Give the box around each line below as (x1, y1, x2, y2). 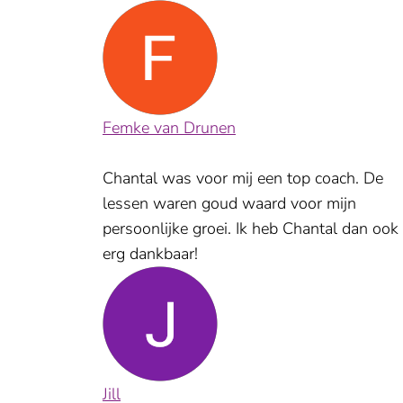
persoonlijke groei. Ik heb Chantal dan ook (103, 218, 399, 239)
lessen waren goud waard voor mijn (103, 193, 356, 214)
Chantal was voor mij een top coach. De (103, 167, 383, 189)
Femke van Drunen (103, 117, 236, 139)
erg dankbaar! (103, 243, 198, 264)
